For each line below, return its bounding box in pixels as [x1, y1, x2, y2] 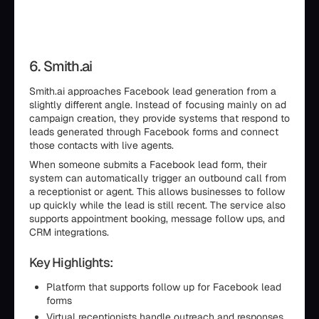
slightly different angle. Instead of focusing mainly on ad [29, 98, 286, 111]
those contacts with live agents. [29, 139, 174, 152]
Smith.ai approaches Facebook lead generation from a [29, 85, 276, 98]
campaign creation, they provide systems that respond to [29, 112, 290, 125]
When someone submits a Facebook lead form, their [29, 158, 267, 171]
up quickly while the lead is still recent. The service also [29, 199, 286, 211]
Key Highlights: [29, 254, 113, 271]
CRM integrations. [29, 226, 109, 239]
